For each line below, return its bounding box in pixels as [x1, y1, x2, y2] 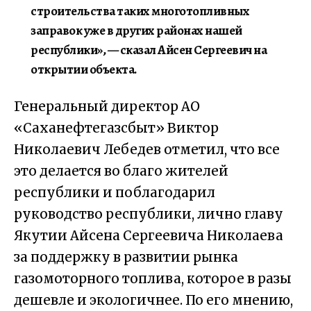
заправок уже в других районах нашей [31, 22, 242, 39]
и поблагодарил [103, 185, 215, 201]
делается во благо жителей [40, 163, 228, 179]
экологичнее [90, 292, 180, 308]
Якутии [14, 228, 67, 244]
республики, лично [106, 206, 242, 222]
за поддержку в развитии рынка [14, 249, 238, 265]
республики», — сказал [31, 41, 156, 58]
